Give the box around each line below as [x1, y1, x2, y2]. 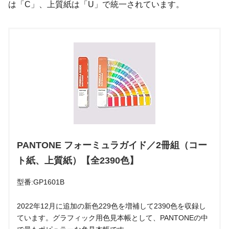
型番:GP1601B [17, 177, 64, 186]
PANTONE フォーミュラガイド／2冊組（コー [17, 140, 207, 150]
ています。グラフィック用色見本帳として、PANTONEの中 [17, 213, 208, 222]
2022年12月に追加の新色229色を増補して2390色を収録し [17, 201, 206, 210]
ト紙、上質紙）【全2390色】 [17, 155, 139, 166]
